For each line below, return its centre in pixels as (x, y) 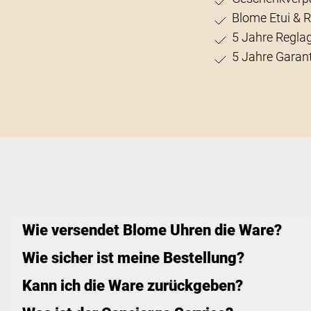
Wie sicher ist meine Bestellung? (133, 258)
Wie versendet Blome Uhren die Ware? (152, 230)
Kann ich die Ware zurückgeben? (133, 286)
